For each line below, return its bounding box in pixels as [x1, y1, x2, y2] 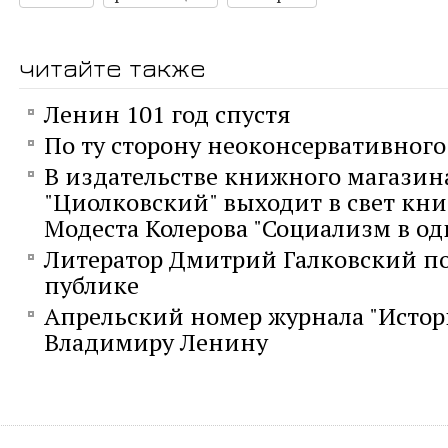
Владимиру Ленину [44, 326, 268, 359]
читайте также [19, 52, 206, 84]
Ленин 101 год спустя [44, 98, 291, 131]
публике [44, 269, 139, 302]
